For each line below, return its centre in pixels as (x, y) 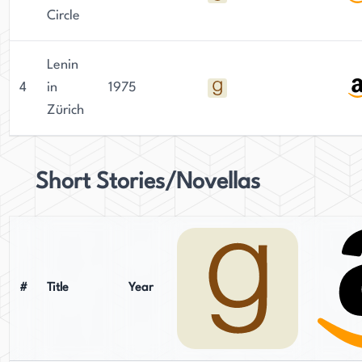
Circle (63, 16)
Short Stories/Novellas (148, 183)
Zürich (65, 110)
